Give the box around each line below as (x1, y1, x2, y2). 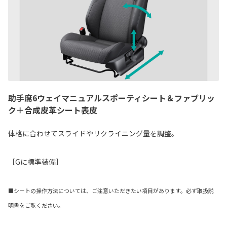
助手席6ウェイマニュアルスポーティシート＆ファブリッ (8, 92, 215, 104)
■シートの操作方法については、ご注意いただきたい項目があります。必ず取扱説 (8, 186, 214, 195)
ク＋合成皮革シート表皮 (8, 104, 97, 117)
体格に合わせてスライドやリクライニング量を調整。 (8, 128, 178, 139)
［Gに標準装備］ (8, 157, 63, 167)
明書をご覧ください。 (8, 201, 64, 210)
